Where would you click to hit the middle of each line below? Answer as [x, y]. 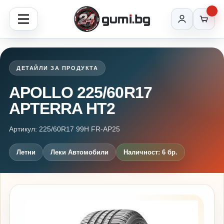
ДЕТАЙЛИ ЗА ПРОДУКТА [57, 68]
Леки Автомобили [79, 152]
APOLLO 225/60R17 [80, 92]
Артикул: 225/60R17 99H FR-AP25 [64, 129]
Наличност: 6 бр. [150, 152]
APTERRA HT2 [62, 108]
